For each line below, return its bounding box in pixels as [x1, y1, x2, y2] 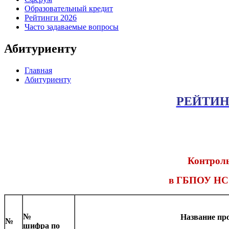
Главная [25, 66, 52, 75]
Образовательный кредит [25, 4, 113, 13]
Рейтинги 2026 [25, 13, 77, 22]
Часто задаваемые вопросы [25, 22, 119, 32]
